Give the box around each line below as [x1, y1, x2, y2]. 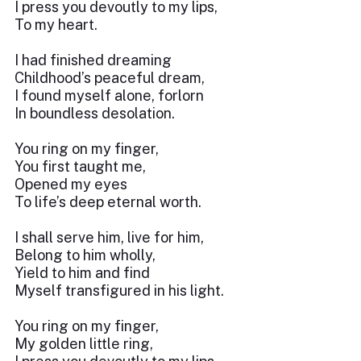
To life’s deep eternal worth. [15, 193, 201, 210]
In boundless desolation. [15, 105, 175, 122]
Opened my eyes [15, 176, 127, 193]
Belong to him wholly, [15, 247, 156, 263]
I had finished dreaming [15, 52, 172, 68]
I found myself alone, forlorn [15, 87, 204, 104]
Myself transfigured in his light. [15, 282, 224, 299]
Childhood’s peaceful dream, [15, 69, 205, 86]
